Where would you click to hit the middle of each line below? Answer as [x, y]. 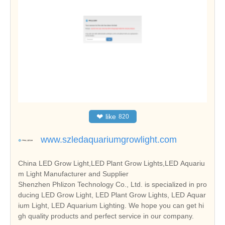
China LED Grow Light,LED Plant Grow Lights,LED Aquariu [111, 163]
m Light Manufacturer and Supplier [73, 174]
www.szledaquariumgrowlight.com [109, 140]
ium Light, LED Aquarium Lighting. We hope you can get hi [111, 206]
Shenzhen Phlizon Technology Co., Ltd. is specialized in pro [113, 185]
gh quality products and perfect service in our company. [106, 216]
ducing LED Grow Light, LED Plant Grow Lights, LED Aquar [112, 195]
